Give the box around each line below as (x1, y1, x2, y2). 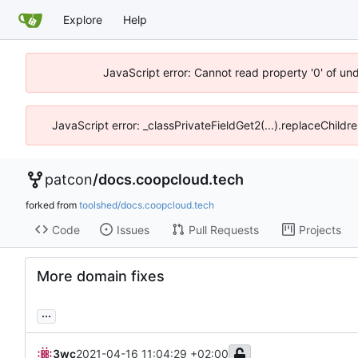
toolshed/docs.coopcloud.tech (79, 199, 214, 211)
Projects (298, 222, 341, 237)
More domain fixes (37, 268, 165, 285)
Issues (116, 222, 149, 237)
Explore (63, 12, 102, 26)
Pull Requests (188, 222, 259, 237)
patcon (45, 171, 93, 188)
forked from (26, 199, 79, 211)
